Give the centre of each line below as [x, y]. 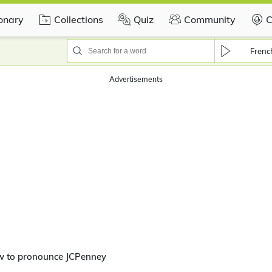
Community [210, 19]
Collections [79, 19]
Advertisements [136, 79]
